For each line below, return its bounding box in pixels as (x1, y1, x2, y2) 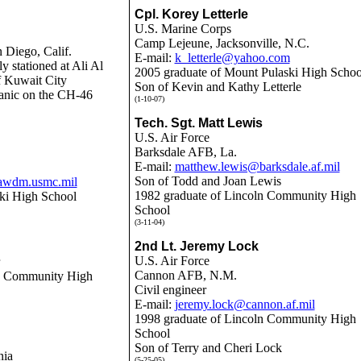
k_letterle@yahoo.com (174, 51, 290, 64)
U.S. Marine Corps (134, 22, 231, 35)
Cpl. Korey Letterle (134, 7, 248, 21)
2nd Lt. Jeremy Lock (134, 239, 259, 253)
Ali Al (71, 59, 103, 73)
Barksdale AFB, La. (134, 145, 237, 159)
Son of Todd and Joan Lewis (134, 174, 281, 188)
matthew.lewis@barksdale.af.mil (174, 160, 340, 173)
